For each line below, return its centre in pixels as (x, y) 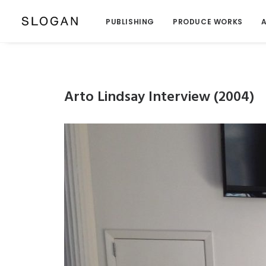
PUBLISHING (130, 21)
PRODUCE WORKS (208, 21)
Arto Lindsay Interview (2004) (159, 97)
